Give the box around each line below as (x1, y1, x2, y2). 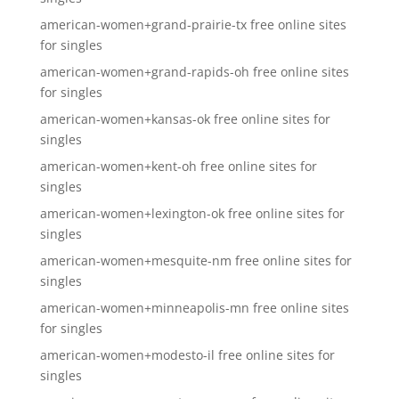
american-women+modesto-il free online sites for (39, 346, 335, 363)
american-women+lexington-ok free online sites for (39, 205, 345, 222)
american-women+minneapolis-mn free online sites (39, 299, 349, 316)
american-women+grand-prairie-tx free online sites (39, 16, 346, 33)
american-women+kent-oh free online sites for (39, 158, 317, 175)
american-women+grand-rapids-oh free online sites (39, 63, 349, 80)
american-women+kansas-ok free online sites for (39, 110, 330, 127)
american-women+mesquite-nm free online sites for (39, 252, 352, 269)
